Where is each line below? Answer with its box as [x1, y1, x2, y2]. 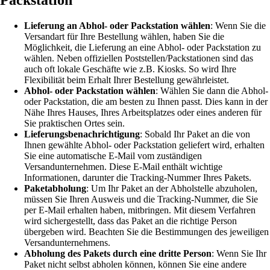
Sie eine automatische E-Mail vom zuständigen [24, 151, 202, 162]
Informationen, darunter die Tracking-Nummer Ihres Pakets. [24, 172, 251, 183]
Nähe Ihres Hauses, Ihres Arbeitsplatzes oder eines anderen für [24, 107, 262, 118]
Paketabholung [24, 183, 86, 194]
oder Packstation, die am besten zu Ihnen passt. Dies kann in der [24, 96, 268, 107]
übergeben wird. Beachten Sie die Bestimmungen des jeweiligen [24, 227, 269, 237]
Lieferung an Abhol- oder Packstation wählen [24, 20, 210, 31]
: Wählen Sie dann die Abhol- [155, 86, 268, 96]
